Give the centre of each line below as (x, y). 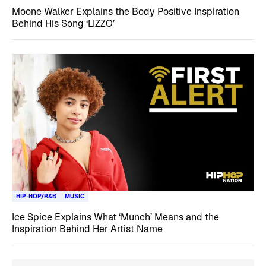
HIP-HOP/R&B (36, 196)
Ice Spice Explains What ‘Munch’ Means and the (115, 217)
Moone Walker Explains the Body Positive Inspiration (126, 12)
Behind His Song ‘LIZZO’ (63, 23)
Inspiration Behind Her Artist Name (87, 229)
